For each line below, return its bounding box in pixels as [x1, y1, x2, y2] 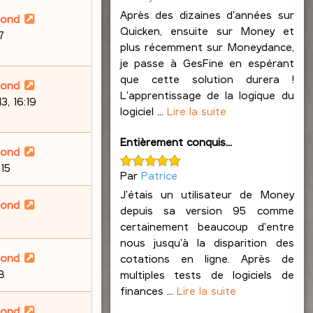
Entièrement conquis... [119, 135, 232, 149]
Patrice [140, 168, 177, 182]
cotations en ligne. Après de [119, 251, 294, 265]
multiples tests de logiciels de [119, 267, 294, 281]
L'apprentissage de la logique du [119, 88, 294, 102]
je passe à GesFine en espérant [119, 56, 294, 70]
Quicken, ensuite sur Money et [119, 24, 294, 38]
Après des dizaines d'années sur [119, 8, 294, 22]
